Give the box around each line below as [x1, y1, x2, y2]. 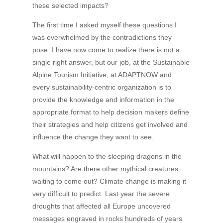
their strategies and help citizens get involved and [32, 120, 188, 128]
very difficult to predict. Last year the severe [32, 190, 170, 198]
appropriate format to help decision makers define [32, 108, 189, 116]
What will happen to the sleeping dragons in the [32, 152, 182, 160]
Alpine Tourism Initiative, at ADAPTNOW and [32, 71, 172, 79]
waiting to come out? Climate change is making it [32, 177, 186, 185]
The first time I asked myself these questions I [32, 21, 177, 29]
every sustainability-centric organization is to [32, 83, 171, 91]
